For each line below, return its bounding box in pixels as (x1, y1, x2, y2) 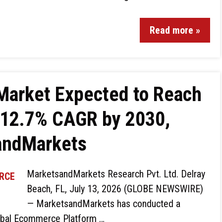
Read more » (150, 24, 200, 36)
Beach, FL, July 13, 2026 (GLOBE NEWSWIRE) (27, 183, 203, 195)
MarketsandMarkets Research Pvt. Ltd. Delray (27, 168, 205, 180)
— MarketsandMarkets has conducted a (27, 198, 180, 210)
